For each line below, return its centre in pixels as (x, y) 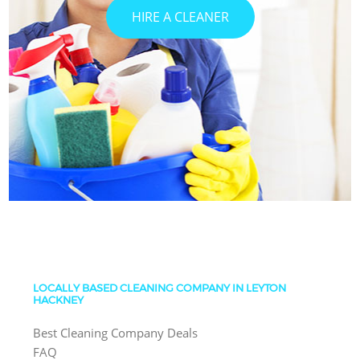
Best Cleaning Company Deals (116, 333)
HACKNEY (59, 300)
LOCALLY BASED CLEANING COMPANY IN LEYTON (160, 288)
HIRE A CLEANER (180, 16)
